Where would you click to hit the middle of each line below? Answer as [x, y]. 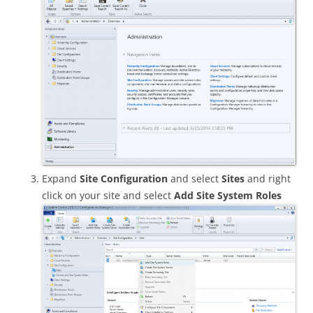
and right [269, 178]
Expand [61, 178]
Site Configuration [124, 178]
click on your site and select [107, 195]
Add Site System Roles [226, 195]
